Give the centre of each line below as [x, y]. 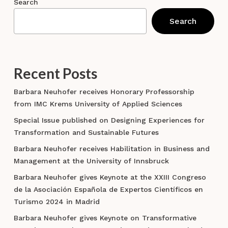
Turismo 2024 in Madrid [56, 202]
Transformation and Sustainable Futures [86, 133]
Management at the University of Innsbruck [91, 161]
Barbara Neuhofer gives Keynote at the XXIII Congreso [110, 177]
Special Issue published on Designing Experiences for [109, 120]
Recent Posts [55, 74]
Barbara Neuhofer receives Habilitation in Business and [111, 149]
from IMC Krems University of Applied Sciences [98, 104]
